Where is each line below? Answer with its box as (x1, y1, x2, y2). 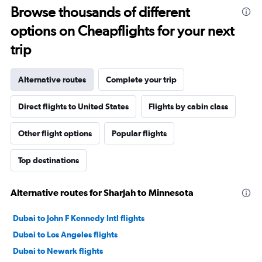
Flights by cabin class (149, 102, 228, 112)
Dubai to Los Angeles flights (13, 230, 118, 240)
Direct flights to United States (18, 102, 129, 112)
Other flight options (18, 129, 92, 139)
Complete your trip (106, 75, 177, 85)
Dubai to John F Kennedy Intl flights (13, 213, 144, 223)
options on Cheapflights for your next (11, 22, 234, 40)
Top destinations (18, 156, 79, 166)
